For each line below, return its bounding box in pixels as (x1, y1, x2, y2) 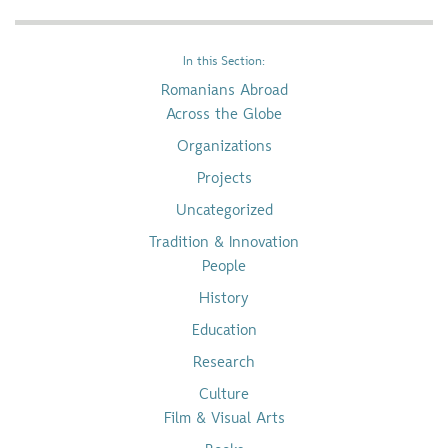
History (199, 290, 249, 307)
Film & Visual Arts (163, 410, 285, 427)
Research (193, 354, 255, 371)
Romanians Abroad (160, 82, 288, 99)
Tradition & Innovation (149, 234, 299, 251)
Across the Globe (166, 106, 282, 123)
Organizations (176, 138, 272, 155)
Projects (196, 170, 252, 187)
